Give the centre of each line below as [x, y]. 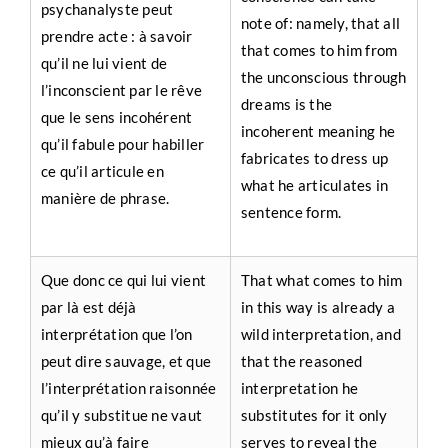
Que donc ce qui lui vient [123, 280]
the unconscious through [323, 77]
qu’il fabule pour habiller [122, 144]
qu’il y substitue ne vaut [121, 415]
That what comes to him [321, 280]
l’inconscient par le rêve [121, 90]
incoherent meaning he [318, 131]
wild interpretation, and [320, 334]
